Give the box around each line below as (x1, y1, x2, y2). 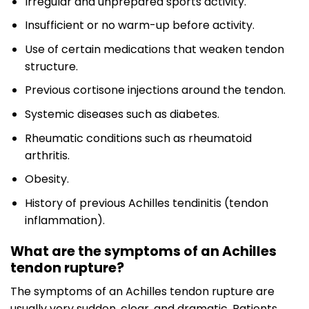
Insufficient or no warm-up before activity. (24, 17, 255, 34)
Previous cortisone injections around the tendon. (24, 82, 286, 99)
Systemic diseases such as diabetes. (24, 106, 219, 123)
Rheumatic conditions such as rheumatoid (24, 130, 252, 146)
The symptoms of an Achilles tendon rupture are (10, 283, 275, 300)
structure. (24, 58, 78, 74)
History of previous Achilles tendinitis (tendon (24, 195, 268, 211)
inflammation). (24, 212, 105, 228)
